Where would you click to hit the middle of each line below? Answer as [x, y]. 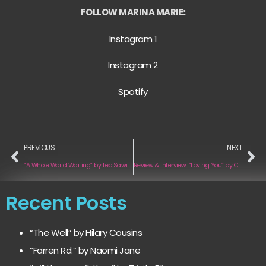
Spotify [133, 91]
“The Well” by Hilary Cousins [86, 232]
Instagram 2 [133, 65]
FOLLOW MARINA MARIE [132, 12]
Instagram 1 [133, 39]
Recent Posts [66, 202]
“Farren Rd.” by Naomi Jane [85, 250]
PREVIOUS [39, 147]
